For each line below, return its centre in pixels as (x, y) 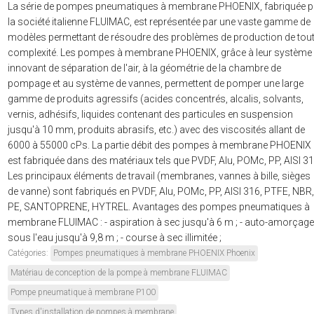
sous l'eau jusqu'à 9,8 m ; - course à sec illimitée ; (115, 238)
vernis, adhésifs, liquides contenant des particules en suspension (150, 115)
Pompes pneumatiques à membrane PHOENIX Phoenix (154, 253)
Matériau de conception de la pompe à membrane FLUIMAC (119, 273)
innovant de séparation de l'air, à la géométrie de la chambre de (144, 68)
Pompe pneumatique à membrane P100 (83, 293)
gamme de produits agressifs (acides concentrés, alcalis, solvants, (156, 99)
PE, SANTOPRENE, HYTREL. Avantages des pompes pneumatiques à (159, 207)
